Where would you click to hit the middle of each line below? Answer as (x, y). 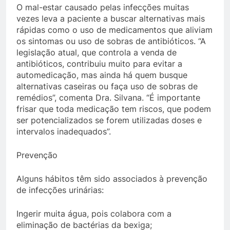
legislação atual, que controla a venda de (97, 52)
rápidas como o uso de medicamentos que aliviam (114, 30)
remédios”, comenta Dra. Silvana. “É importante (108, 98)
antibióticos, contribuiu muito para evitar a (99, 64)
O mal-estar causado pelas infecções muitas (103, 7)
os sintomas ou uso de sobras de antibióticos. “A (111, 41)
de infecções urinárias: (60, 190)
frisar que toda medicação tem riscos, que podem (114, 109)
